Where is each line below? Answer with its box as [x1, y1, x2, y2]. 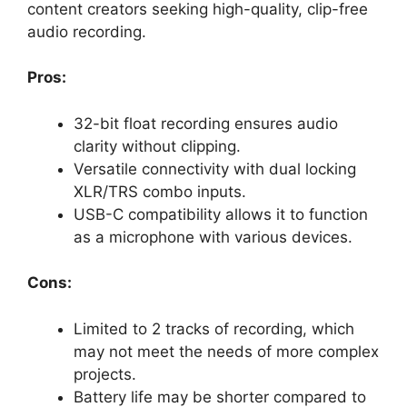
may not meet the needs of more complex [74, 342, 379, 361]
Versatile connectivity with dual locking [74, 159, 356, 178]
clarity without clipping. [74, 136, 241, 155]
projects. [74, 364, 136, 383]
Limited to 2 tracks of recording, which [74, 319, 354, 338]
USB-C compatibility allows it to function [74, 204, 368, 223]
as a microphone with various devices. [74, 227, 352, 246]
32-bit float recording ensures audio [74, 114, 338, 133]
